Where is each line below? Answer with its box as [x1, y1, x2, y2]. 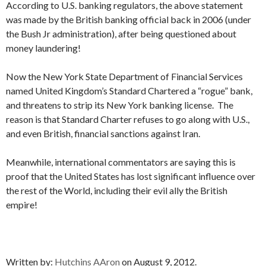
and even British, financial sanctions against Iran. [6, 128, 200, 139]
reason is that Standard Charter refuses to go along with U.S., [6, 113, 249, 125]
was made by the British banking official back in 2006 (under [6, 14, 251, 25]
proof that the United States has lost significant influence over [6, 170, 255, 182]
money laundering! [6, 42, 81, 53]
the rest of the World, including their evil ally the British [6, 185, 227, 196]
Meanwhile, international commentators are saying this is [6, 156, 236, 167]
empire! [6, 199, 37, 210]
